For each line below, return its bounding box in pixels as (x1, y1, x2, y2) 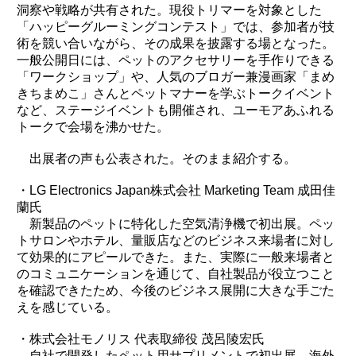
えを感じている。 (17, 300, 118, 314)
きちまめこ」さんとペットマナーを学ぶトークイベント (17, 86, 335, 100)
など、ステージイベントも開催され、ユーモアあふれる (17, 103, 335, 117)
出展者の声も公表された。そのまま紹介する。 (29, 151, 296, 165)
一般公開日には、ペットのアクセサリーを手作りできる (17, 52, 335, 67)
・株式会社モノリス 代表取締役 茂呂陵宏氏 (17, 331, 265, 346)
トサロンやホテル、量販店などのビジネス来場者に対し (17, 233, 335, 247)
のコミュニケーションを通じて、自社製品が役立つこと (17, 266, 335, 281)
